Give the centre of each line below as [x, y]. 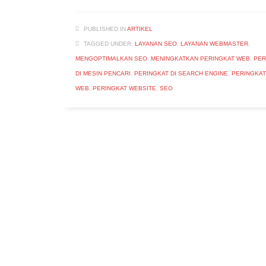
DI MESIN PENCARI [103, 73]
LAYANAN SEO [156, 43]
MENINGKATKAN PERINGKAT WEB [200, 58]
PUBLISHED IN [105, 28]
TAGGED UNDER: [108, 43]
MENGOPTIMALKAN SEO [111, 58]
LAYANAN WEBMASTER [214, 43]
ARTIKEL [140, 28]
